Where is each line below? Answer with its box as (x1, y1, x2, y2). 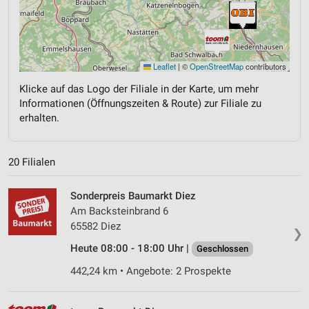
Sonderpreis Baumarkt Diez (70, 190, 196, 203)
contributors (243, 60, 286, 72)
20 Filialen (8, 156, 55, 169)
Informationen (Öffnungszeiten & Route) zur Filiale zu (19, 97, 261, 110)
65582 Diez (70, 220, 121, 233)
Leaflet (151, 60, 176, 72)
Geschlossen (197, 243, 248, 255)
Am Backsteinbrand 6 (70, 205, 168, 218)
